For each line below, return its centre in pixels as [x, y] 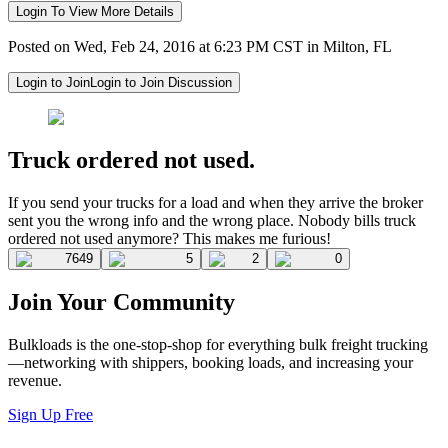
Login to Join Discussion [161, 82]
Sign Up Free [50, 415]
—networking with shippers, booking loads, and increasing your [210, 363]
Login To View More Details [95, 11]
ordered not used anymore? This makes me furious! [169, 238]
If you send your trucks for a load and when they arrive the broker [215, 202]
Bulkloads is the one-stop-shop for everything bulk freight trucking [218, 345]
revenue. [35, 381]
